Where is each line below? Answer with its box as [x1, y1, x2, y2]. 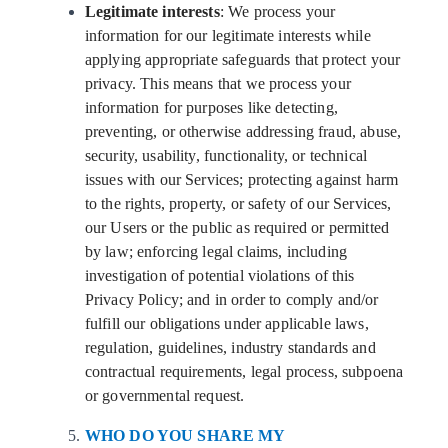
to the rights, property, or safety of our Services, [84, 195, 392, 212]
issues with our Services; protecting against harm [84, 171, 399, 188]
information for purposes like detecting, [84, 99, 338, 116]
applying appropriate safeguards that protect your [84, 51, 401, 68]
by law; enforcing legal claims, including [84, 243, 347, 260]
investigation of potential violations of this [84, 267, 355, 284]
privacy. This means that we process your [84, 75, 351, 92]
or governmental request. [84, 387, 249, 404]
